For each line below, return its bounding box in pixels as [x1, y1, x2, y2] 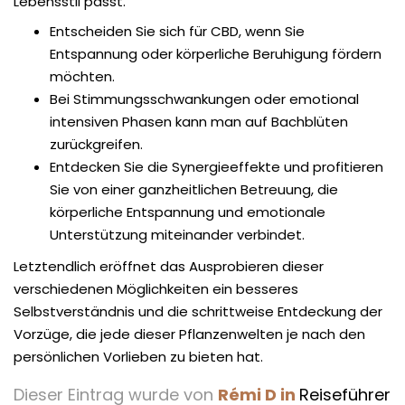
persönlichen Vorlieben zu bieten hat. [14, 346, 263, 366]
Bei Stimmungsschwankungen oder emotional [50, 89, 359, 108]
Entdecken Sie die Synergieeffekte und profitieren [50, 156, 383, 176]
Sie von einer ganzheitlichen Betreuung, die [50, 179, 338, 199]
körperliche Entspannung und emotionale [50, 202, 325, 221]
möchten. [50, 66, 115, 86]
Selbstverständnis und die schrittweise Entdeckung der [14, 301, 382, 321]
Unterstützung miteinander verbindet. [50, 224, 305, 244]
